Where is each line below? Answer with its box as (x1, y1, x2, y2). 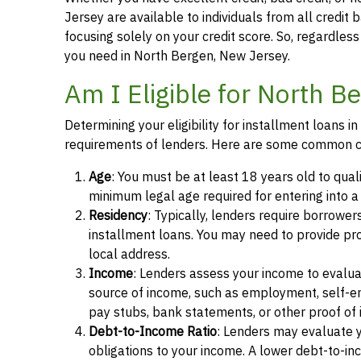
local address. (89, 244, 170, 264)
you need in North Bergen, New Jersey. (64, 46, 290, 66)
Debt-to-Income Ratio (89, 322, 217, 342)
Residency (89, 205, 147, 226)
